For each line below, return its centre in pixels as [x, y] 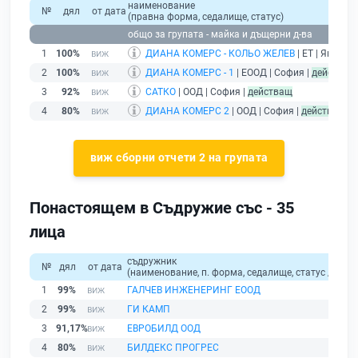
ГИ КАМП [149, 309]
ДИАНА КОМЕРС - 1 [190, 73]
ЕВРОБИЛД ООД [164, 328]
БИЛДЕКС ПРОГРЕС [173, 347]
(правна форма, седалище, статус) [206, 17]
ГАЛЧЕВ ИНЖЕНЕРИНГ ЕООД [194, 290]
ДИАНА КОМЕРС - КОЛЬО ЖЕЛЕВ [220, 54]
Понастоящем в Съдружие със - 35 [162, 207]
